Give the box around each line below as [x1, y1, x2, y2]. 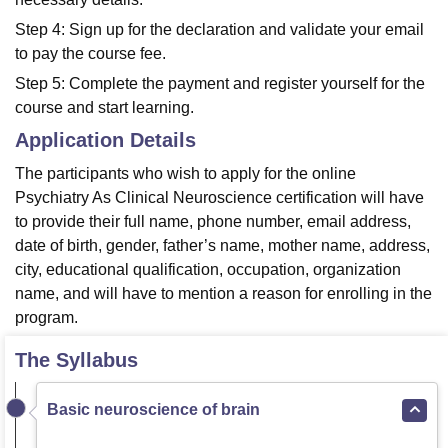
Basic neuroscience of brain [47, 401, 260, 418]
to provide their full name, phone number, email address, [15, 213, 411, 230]
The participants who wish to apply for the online [15, 165, 356, 182]
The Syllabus [15, 349, 138, 371]
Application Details [15, 129, 196, 151]
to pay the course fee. [15, 45, 166, 62]
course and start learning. [15, 99, 194, 116]
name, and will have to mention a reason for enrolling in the [15, 285, 432, 302]
